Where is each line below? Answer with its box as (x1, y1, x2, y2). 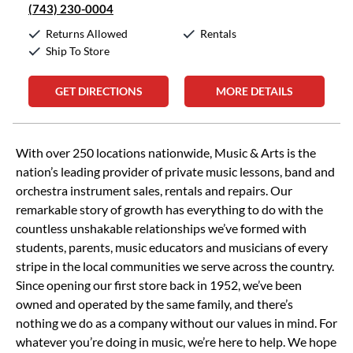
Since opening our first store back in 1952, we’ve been (16, 277, 302, 292)
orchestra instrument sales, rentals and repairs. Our (16, 183, 292, 198)
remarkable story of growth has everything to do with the (16, 202, 323, 217)
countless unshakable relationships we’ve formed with (16, 221, 307, 236)
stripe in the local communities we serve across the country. (16, 258, 334, 273)
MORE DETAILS (216, 84, 293, 98)
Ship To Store (46, 44, 110, 58)
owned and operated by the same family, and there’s (16, 296, 293, 311)
